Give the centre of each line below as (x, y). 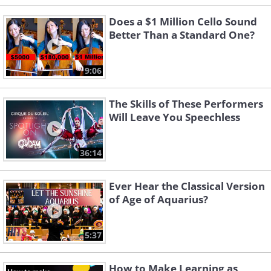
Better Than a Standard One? (182, 35)
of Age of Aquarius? (158, 200)
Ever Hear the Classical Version (187, 186)
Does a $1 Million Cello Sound (183, 22)
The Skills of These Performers (186, 104)
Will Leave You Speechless (175, 117)
